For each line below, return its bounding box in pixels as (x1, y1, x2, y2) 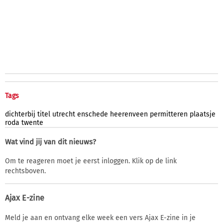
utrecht (52, 110, 75, 118)
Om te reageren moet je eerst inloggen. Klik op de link (5, 156, 177, 165)
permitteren (150, 110, 188, 118)
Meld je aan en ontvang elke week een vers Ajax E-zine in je (5, 213, 196, 222)
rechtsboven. (5, 166, 46, 175)
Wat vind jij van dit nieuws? (5, 137, 96, 146)
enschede (77, 110, 108, 118)
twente (21, 118, 43, 127)
